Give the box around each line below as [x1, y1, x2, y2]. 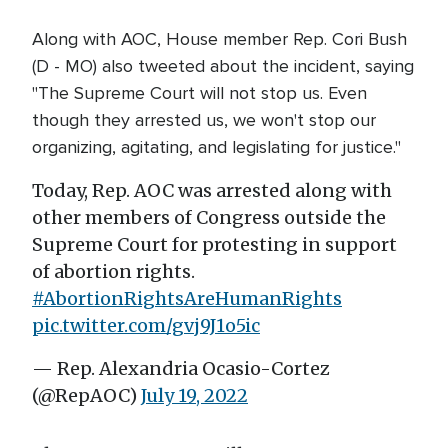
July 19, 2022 [141, 384, 248, 407]
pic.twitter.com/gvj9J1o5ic [32, 314, 260, 337]
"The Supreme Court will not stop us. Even [32, 82, 367, 104]
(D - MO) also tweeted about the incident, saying [32, 55, 414, 77]
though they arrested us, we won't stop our [32, 109, 376, 131]
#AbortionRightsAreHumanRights [32, 287, 342, 310]
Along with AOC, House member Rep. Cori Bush [32, 28, 407, 50]
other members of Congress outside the [32, 206, 386, 229]
